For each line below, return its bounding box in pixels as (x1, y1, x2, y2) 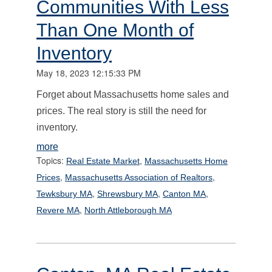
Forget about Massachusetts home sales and (36, 89, 229, 100)
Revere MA (36, 205, 80, 215)
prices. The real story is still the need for (36, 105, 206, 116)
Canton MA (163, 188, 206, 199)
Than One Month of (36, 19, 194, 40)
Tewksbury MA (36, 188, 92, 199)
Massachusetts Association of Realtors (65, 172, 212, 182)
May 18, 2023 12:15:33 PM (36, 66, 141, 79)
